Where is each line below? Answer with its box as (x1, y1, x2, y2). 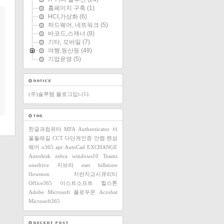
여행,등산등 (48, 47, 79, 54)
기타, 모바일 (48, 38, 81, 45)
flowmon (28, 171, 49, 177)
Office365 (28, 180, 52, 186)
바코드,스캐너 (48, 30, 85, 37)
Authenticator (78, 126, 109, 132)
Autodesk (28, 153, 50, 159)
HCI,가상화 (48, 13, 78, 20)
